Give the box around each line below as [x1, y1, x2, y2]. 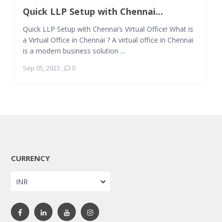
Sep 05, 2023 [22, 63, 60, 72]
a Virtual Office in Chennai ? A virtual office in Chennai [22, 35, 193, 45]
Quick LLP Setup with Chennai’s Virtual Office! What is [22, 24, 193, 34]
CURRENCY [11, 153, 50, 163]
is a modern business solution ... [22, 46, 125, 55]
